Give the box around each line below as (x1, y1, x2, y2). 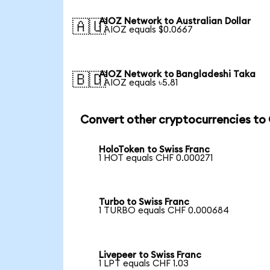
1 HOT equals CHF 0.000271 (99, 153, 213, 163)
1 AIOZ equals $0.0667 (99, 25, 193, 35)
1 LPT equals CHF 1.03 (99, 259, 189, 269)
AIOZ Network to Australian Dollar (99, 17, 251, 27)
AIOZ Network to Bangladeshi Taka (99, 70, 256, 80)
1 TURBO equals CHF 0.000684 (99, 206, 230, 216)
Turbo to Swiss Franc (99, 198, 190, 207)
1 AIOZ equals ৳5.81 (99, 78, 178, 88)
